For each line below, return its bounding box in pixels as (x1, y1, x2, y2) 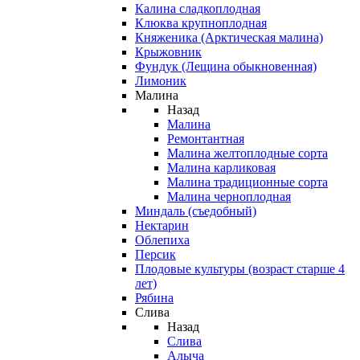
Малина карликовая (167, 161, 276, 174)
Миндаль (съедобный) (135, 204, 256, 218)
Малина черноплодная (167, 190, 291, 203)
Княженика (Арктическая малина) (135, 31, 323, 44)
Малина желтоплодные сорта (167, 146, 328, 160)
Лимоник (135, 74, 186, 88)
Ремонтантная (167, 132, 244, 145)
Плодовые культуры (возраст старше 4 (135, 262, 345, 276)
